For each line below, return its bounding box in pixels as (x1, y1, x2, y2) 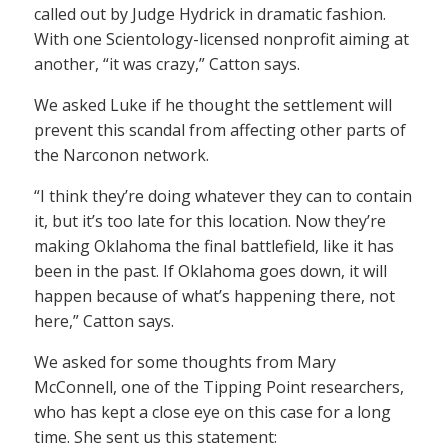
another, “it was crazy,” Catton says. (34, 53, 300, 75)
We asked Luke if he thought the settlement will (34, 94, 392, 116)
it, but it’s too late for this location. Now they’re (34, 210, 386, 232)
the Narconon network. (34, 144, 209, 166)
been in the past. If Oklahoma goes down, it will (34, 260, 387, 282)
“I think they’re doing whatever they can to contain (34, 185, 412, 207)
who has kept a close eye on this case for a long (34, 401, 391, 423)
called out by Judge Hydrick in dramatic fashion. (34, 3, 386, 25)
